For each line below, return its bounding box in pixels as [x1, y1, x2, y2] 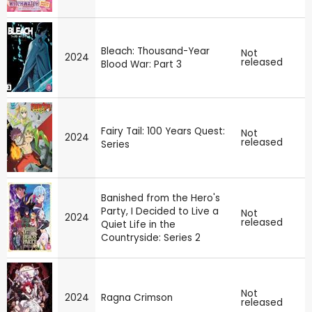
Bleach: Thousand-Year [101, 45, 210, 58]
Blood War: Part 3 [101, 58, 182, 72]
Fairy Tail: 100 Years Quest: [101, 125, 225, 139]
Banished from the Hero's [101, 192, 220, 205]
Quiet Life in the [101, 218, 175, 232]
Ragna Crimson [101, 291, 173, 305]
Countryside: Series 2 [101, 231, 201, 245]
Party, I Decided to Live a [101, 205, 219, 219]
